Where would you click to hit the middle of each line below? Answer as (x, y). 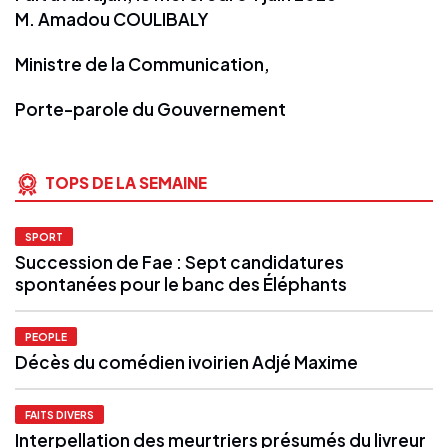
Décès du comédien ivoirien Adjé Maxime (188, 361)
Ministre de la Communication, (142, 63)
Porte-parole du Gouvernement (150, 108)
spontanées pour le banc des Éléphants (181, 283)
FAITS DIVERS (59, 414)
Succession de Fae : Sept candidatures (179, 261)
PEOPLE (46, 336)
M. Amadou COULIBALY (111, 18)
